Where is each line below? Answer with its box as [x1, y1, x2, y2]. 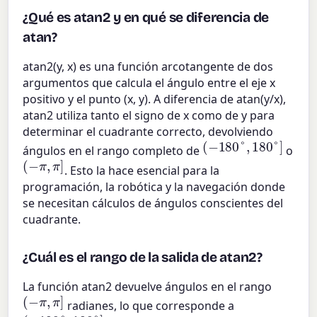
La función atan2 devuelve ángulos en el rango [23, 278, 272, 294]
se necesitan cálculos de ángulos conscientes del [23, 195, 284, 211]
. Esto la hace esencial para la [64, 162, 219, 178]
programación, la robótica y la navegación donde [23, 178, 286, 195]
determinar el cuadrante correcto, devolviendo [23, 124, 274, 140]
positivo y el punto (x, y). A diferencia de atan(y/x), [23, 91, 287, 108]
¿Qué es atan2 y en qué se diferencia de [23, 9, 269, 26]
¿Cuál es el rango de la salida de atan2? [23, 248, 263, 265]
